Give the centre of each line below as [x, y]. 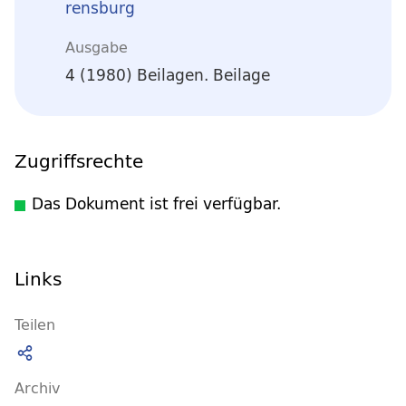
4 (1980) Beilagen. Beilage [168, 75]
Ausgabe [97, 47]
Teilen [35, 324]
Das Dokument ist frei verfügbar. [156, 203]
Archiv [37, 387]
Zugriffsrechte [79, 160]
